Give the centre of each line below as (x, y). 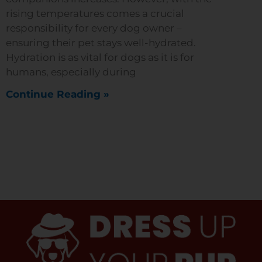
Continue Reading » (58, 94)
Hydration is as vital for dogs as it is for (100, 58)
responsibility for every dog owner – (94, 28)
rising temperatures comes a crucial (95, 14)
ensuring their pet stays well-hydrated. (101, 43)
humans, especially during (71, 72)
